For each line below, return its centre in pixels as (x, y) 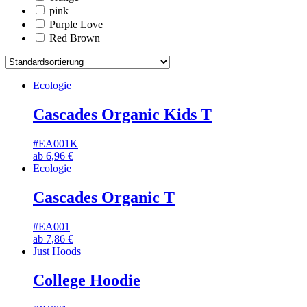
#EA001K (56, 143)
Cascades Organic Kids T (122, 115)
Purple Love (76, 25)
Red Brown (75, 38)
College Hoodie (87, 280)
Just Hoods (57, 251)
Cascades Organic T (104, 197)
